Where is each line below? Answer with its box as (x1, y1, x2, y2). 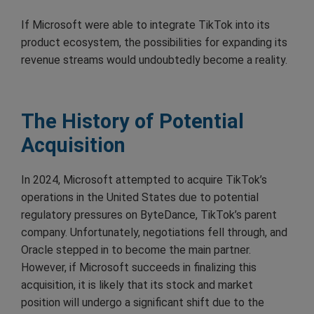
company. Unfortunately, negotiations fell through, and (21, 225, 287, 239)
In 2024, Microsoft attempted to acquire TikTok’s (21, 172, 267, 186)
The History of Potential (21, 109, 244, 133)
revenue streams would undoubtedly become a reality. (21, 53, 287, 67)
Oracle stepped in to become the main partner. (21, 243, 251, 257)
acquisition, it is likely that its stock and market (21, 278, 253, 292)
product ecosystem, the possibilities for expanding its (21, 35, 287, 49)
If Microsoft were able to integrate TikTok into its (21, 18, 270, 32)
